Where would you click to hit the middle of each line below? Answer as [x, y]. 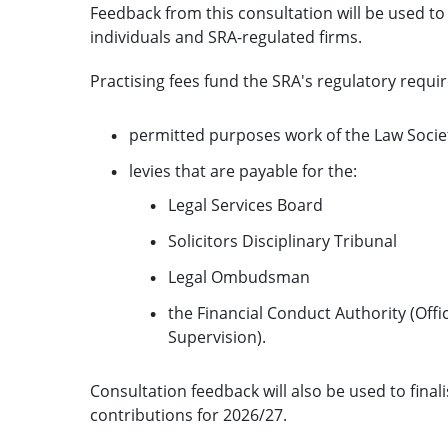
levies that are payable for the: [242, 170]
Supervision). [216, 336]
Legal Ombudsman [238, 276]
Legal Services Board [245, 204]
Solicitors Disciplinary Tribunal [282, 240]
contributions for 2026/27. [188, 414]
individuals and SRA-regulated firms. [225, 36]
